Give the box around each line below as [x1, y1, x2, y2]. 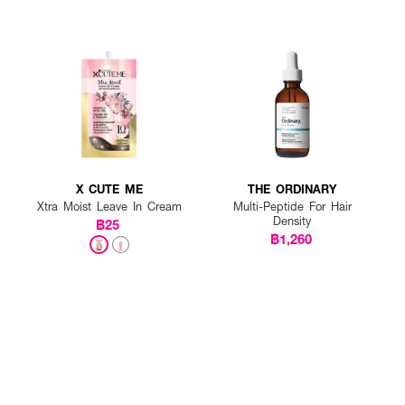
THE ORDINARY [248, 180, 337, 198]
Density [273, 212, 312, 230]
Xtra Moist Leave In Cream [36, 198, 182, 215]
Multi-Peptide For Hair [232, 198, 352, 215]
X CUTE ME [75, 180, 143, 198]
